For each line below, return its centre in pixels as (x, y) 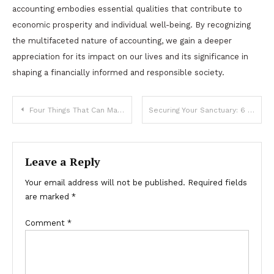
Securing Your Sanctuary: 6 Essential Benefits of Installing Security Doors (251, 110)
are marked (48, 196)
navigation (61, 136)
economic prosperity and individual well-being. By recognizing (131, 24)
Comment (46, 223)
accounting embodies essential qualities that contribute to (127, 9)
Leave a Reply (63, 161)
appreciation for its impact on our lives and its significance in (130, 56)
